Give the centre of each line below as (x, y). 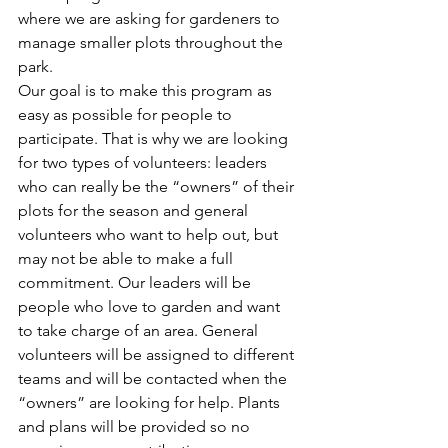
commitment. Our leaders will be (136, 283)
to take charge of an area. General (140, 331)
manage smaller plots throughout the (152, 43)
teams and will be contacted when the (154, 379)
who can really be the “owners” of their (158, 187)
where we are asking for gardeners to (151, 19)
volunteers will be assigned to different (158, 355)
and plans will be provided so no (136, 427)
